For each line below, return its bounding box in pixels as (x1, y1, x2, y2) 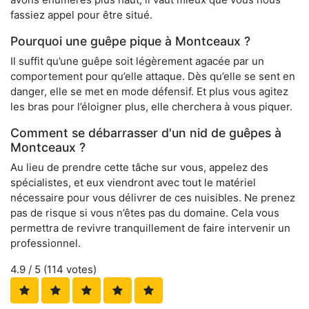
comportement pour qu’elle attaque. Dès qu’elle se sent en (10, 70, 295, 83)
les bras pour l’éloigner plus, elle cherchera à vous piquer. (10, 100, 292, 114)
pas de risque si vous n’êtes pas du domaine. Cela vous (10, 206, 279, 220)
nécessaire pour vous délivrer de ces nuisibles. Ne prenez (10, 191, 295, 205)
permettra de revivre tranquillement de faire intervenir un (10, 221, 290, 235)
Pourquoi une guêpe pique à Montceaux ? (10, 34, 250, 49)
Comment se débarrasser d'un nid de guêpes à (10, 126, 281, 141)
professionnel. (10, 237, 81, 250)
